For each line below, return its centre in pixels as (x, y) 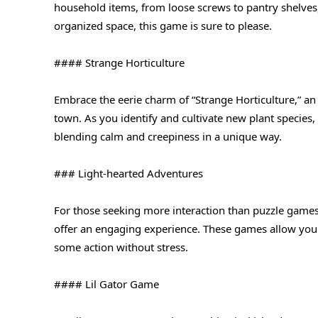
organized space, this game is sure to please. (163, 25)
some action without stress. (121, 247)
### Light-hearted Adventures (128, 173)
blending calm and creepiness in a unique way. (168, 136)
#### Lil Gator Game (106, 284)
